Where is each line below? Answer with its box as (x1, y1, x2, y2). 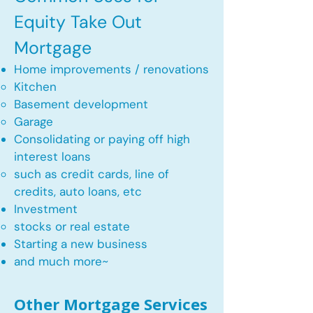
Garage (14, 114, 53, 129)
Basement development (14, 96, 148, 112)
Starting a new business (14, 236, 147, 252)
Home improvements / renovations (14, 61, 209, 77)
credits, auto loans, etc (14, 184, 142, 199)
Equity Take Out (14, 10, 142, 34)
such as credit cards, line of (14, 166, 169, 182)
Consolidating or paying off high (14, 131, 190, 147)
